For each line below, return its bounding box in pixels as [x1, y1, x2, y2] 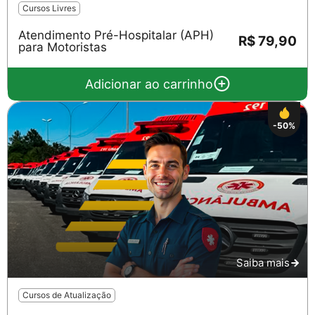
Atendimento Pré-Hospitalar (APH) [18, 27, 214, 42]
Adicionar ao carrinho [84, 76, 213, 91]
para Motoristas [18, 39, 107, 54]
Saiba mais [236, 255, 290, 269]
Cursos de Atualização [22, 289, 111, 300]
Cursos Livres [22, 2, 76, 13]
